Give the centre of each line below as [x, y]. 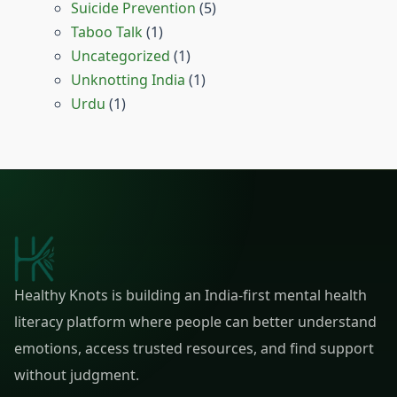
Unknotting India [128, 80]
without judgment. [77, 375]
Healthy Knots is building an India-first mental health [191, 296]
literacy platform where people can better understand [195, 322]
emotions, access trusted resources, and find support [194, 349]
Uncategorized [121, 56]
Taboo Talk [107, 32]
